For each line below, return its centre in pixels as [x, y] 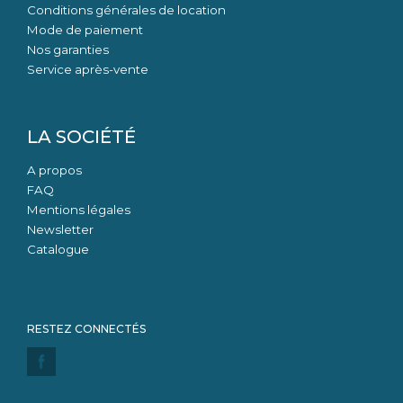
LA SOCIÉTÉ [81, 136]
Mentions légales [79, 209]
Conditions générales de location [126, 9]
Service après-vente [88, 69]
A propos [54, 170]
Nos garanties [68, 49]
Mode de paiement [85, 29]
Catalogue [58, 249]
